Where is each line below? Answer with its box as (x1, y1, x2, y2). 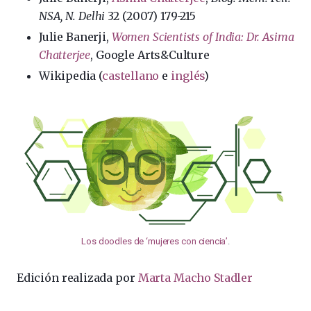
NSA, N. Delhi (39, 9, 106, 24)
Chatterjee (39, 48, 90, 62)
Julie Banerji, (39, 30, 112, 44)
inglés (171, 69, 205, 83)
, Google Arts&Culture (90, 48, 210, 62)
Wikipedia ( (39, 69, 103, 83)
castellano (102, 69, 160, 83)
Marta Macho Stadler (137, 270, 253, 285)
